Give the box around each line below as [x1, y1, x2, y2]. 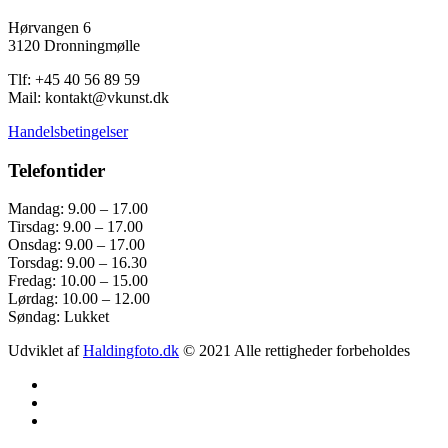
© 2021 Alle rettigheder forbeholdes [179, 342, 410, 360]
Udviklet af [8, 342, 83, 360]
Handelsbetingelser [8, 123, 128, 140]
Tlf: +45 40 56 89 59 [8, 71, 140, 88]
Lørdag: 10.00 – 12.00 [8, 290, 150, 308]
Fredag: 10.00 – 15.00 [8, 272, 148, 290]
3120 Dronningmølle [8, 37, 140, 54]
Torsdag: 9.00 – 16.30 [8, 254, 147, 272]
